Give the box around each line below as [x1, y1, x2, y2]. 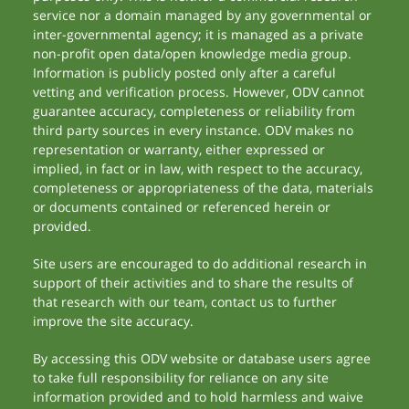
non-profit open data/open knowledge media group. [33, 45, 352, 62]
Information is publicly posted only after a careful [33, 64, 337, 81]
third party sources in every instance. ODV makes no [33, 121, 354, 139]
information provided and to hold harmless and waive [33, 388, 364, 405]
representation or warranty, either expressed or [33, 141, 326, 158]
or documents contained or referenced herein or [33, 198, 331, 215]
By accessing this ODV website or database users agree [33, 350, 372, 367]
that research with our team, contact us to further [33, 293, 338, 310]
